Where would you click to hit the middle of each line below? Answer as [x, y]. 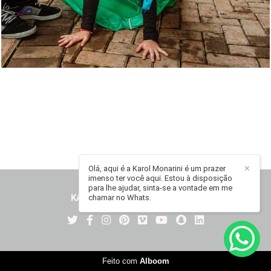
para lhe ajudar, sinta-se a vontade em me [160, 188]
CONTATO [178, 198]
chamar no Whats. [120, 198]
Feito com [121, 261]
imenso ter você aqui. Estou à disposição [160, 178]
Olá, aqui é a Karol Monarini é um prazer [157, 168]
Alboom [154, 261]
